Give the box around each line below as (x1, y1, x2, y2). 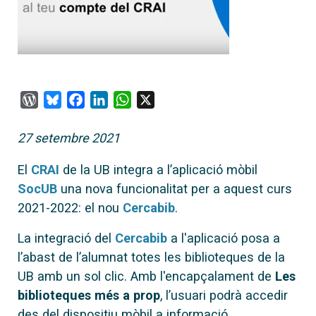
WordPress (38, 91, 102, 107)
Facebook (85, 91, 142, 107)
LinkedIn (108, 91, 159, 107)
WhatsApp (131, 91, 190, 107)
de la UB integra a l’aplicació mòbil (59, 162, 257, 177)
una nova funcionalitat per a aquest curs (57, 181, 292, 196)
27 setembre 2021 (18, 130, 120, 145)
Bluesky (61, 91, 107, 107)
